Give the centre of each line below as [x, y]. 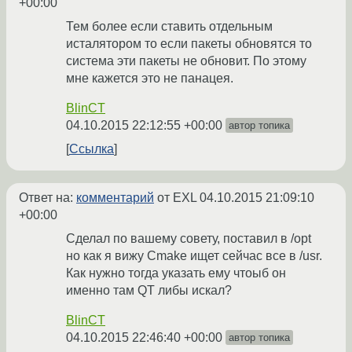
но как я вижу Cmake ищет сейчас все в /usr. [194, 256]
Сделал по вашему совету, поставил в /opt [189, 239]
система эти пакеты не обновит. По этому [186, 61]
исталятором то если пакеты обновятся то [189, 44]
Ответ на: [48, 198]
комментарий [115, 198]
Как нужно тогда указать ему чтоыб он [176, 273]
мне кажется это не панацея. [150, 79]
